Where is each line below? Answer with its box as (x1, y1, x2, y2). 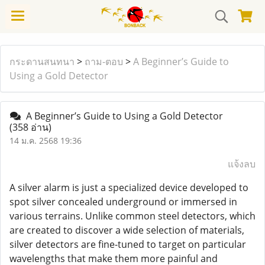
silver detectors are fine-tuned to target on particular (9, 238, 246, 251)
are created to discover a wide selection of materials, (9, 224, 244, 237)
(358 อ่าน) (9, 121, 51, 134)
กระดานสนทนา (9, 55, 75, 68)
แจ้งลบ (228, 157, 256, 170)
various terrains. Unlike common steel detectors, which (9, 209, 256, 222)
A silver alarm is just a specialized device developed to (9, 181, 248, 194)
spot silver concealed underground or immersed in (9, 195, 237, 208)
